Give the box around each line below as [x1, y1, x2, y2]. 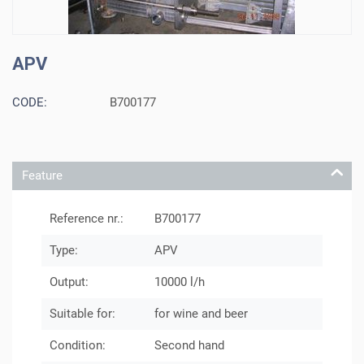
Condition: [50, 338, 106, 353]
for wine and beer [154, 306, 249, 322]
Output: [50, 275, 89, 290]
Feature [22, 167, 63, 183]
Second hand [154, 338, 225, 353]
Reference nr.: [50, 211, 124, 227]
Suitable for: [50, 306, 116, 322]
